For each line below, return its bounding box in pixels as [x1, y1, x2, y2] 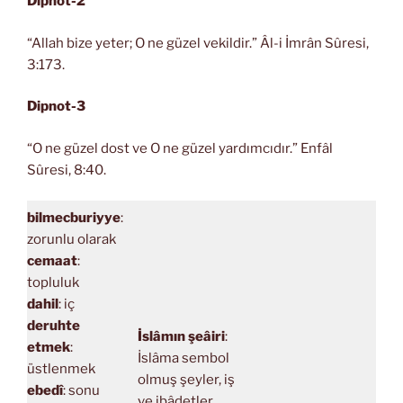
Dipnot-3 [27, 98, 85, 114]
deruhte [27, 318, 80, 334]
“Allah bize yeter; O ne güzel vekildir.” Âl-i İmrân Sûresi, [27, 34, 369, 51]
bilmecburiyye [27, 210, 121, 226]
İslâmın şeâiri [137, 328, 225, 345]
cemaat [27, 253, 77, 269]
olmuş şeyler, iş [137, 372, 235, 388]
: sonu [63, 382, 100, 399]
